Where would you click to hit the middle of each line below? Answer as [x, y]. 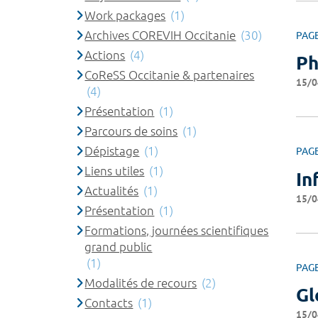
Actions [105, 55]
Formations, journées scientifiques [177, 230]
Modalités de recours [141, 283]
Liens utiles [115, 170]
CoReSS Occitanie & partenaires [170, 75]
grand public [119, 246]
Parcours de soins [131, 131]
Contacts [109, 302]
